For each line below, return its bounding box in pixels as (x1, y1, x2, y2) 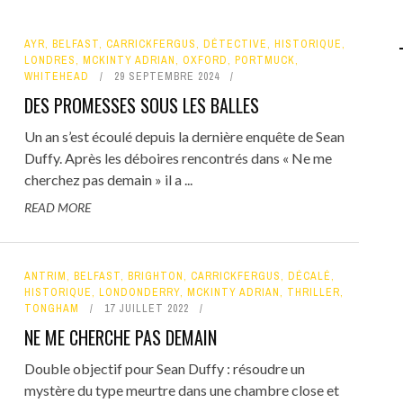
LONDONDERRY (98, 285, 180, 300)
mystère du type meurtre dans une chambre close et (23, 381, 339, 399)
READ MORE (23, 200, 91, 215)
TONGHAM (23, 301, 79, 316)
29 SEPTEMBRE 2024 (113, 69, 219, 84)
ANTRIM (23, 269, 67, 283)
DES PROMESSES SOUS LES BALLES (23, 92, 259, 119)
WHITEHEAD (23, 69, 89, 84)
